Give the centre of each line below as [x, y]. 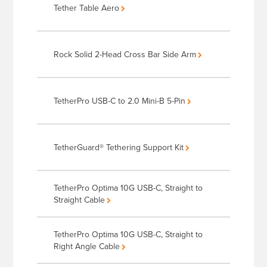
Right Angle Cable [87, 246]
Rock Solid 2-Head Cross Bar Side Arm [125, 55]
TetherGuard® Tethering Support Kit [119, 148]
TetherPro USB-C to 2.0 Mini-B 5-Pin [120, 101]
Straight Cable [80, 200]
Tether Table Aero [87, 8]
